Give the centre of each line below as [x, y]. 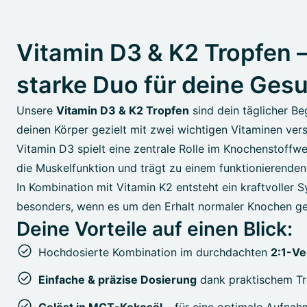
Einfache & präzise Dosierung [118, 280]
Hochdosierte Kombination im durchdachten [155, 252]
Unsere [36, 110]
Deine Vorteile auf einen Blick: [155, 229]
